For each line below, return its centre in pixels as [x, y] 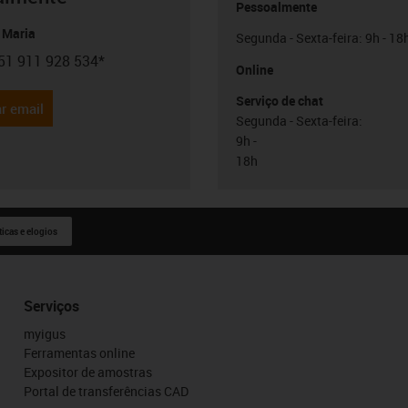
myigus [44, 334]
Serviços [51, 306]
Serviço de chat [280, 101]
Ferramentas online [79, 353]
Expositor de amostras [87, 372]
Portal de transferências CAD [106, 391]
